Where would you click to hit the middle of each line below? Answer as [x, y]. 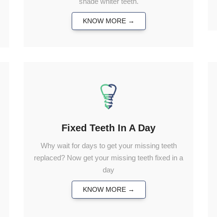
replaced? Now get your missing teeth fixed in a [108, 157]
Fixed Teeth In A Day [108, 128]
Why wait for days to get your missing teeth [108, 145]
